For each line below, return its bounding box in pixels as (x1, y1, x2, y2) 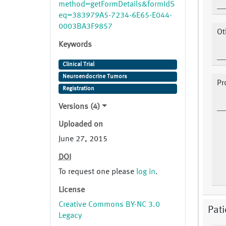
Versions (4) (59, 103, 100, 111)
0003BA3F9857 (59, 23, 112, 31)
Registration (62, 86, 94, 92)
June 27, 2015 (59, 135, 107, 144)
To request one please (59, 168, 136, 177)
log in (136, 168, 155, 177)
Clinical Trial (62, 62, 94, 68)
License (59, 186, 85, 195)
